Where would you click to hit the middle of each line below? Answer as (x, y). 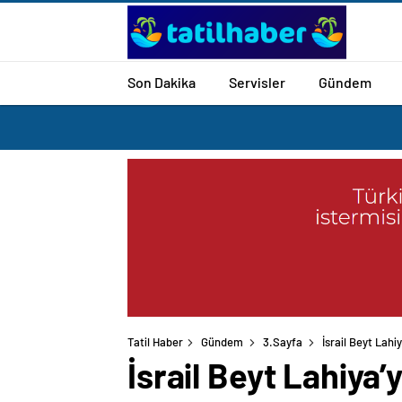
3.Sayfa (283, 342)
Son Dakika (162, 82)
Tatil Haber (155, 342)
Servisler (257, 82)
